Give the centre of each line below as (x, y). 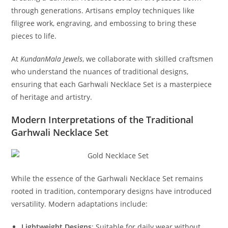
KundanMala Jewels (52, 59)
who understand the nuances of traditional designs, (100, 72)
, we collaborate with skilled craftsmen (148, 59)
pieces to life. (34, 36)
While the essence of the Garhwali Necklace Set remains (107, 179)
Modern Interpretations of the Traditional (103, 120)
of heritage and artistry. (52, 97)
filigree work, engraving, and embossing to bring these (104, 23)
